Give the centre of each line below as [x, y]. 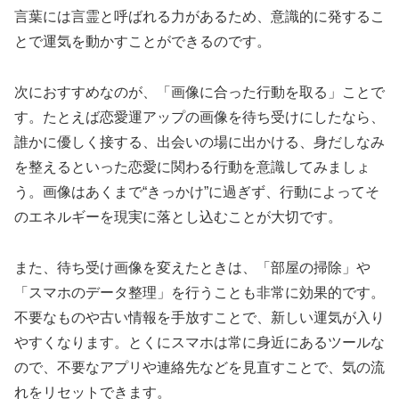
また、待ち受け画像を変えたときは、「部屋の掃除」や [192, 267]
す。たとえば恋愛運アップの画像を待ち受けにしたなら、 [199, 117]
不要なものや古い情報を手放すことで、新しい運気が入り [199, 317]
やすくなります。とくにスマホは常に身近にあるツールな [199, 342]
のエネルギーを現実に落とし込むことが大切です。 [178, 216]
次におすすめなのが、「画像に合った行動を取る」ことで [199, 92]
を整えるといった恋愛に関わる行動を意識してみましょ [192, 167]
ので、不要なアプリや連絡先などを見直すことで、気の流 [199, 367]
